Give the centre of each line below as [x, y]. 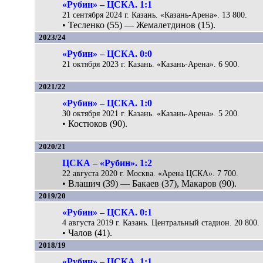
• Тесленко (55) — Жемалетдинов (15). [139, 25]
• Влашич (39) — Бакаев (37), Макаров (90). [150, 183]
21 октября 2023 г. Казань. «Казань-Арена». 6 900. [151, 64]
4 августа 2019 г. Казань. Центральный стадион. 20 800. [161, 222]
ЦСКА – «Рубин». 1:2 [107, 163]
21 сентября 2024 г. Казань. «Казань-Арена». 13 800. [155, 14]
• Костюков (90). [95, 123]
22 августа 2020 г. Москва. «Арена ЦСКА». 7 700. [151, 173]
